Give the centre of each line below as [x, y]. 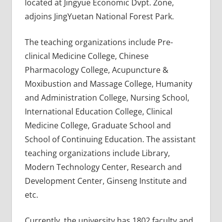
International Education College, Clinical [98, 111]
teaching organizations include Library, [97, 153]
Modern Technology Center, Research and [103, 167]
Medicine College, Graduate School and [98, 125]
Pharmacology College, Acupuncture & [96, 70]
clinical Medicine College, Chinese [86, 56]
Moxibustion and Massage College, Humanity [108, 83]
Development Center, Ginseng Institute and [106, 181]
